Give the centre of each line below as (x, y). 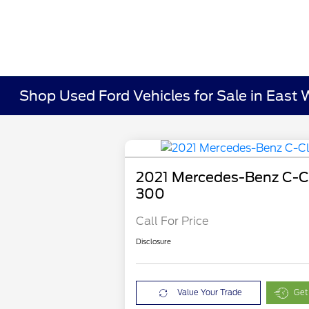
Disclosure (154, 242)
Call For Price (172, 221)
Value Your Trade (210, 293)
